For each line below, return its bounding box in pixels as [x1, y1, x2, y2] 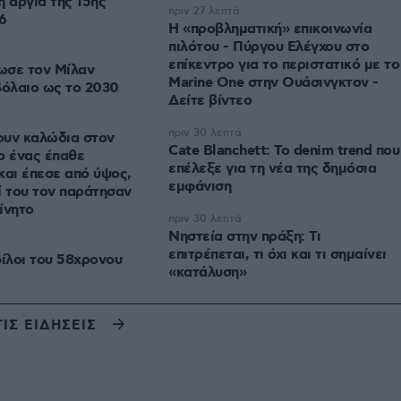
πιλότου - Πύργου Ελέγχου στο [168, 38, 369, 57]
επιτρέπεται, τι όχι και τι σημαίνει [168, 245, 387, 265]
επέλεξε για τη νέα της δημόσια [168, 159, 376, 179]
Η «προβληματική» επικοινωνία [168, 20, 371, 39]
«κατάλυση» [168, 263, 246, 283]
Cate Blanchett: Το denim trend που [168, 141, 399, 161]
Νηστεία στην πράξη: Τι [168, 227, 320, 247]
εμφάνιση [168, 177, 231, 197]
